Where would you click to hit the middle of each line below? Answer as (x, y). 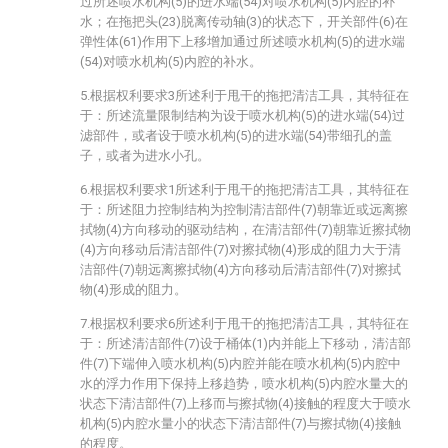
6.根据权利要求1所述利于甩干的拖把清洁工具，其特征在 (244, 189)
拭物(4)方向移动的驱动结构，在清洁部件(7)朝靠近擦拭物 (245, 229)
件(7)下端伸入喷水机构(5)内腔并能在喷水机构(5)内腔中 (240, 363)
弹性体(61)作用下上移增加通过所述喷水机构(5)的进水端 (242, 41)
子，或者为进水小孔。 (145, 155)
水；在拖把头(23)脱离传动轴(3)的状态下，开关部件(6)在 (244, 21)
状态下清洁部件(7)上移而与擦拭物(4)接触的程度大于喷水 (245, 403)
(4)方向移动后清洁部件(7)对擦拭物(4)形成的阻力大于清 (240, 249)
